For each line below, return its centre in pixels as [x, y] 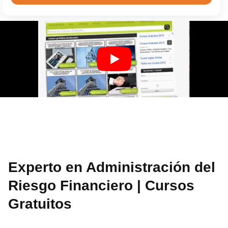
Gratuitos [40, 204]
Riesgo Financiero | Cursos [102, 185]
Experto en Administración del [112, 167]
